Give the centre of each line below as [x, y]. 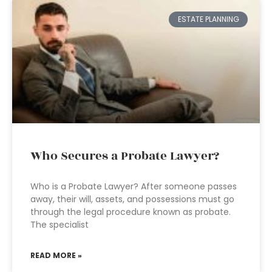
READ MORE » [56, 255]
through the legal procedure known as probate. [131, 212]
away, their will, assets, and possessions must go [132, 199]
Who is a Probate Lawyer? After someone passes [134, 186]
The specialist [59, 225]
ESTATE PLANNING [208, 19]
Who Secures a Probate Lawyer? [125, 156]
